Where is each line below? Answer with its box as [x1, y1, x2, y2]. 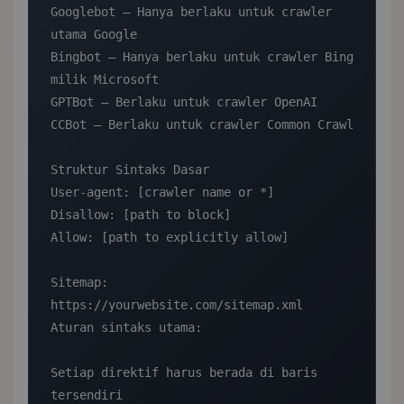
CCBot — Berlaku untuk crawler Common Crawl [50, 117, 353, 132]
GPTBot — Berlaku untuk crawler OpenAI [50, 95, 317, 109]
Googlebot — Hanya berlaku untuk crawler [50, 5, 332, 19]
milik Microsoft [50, 72, 159, 87]
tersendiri [50, 388, 123, 402]
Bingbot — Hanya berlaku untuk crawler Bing [50, 50, 353, 64]
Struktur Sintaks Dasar [50, 162, 209, 177]
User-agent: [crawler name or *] [50, 185, 274, 199]
